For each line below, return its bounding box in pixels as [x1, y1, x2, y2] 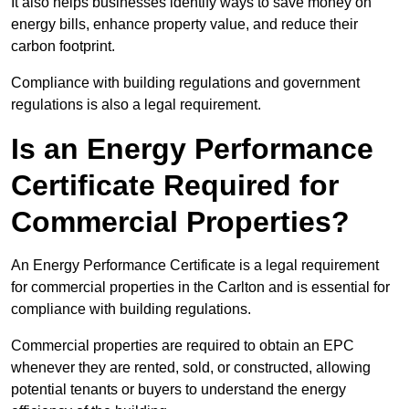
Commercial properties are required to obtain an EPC [11, 338, 354, 354]
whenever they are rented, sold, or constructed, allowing [11, 360, 371, 376]
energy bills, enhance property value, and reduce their [11, 16, 358, 33]
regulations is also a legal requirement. [11, 97, 261, 113]
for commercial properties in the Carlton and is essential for [11, 279, 390, 296]
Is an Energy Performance [11, 132, 373, 166]
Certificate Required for [11, 169, 339, 203]
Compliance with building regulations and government [11, 75, 360, 91]
